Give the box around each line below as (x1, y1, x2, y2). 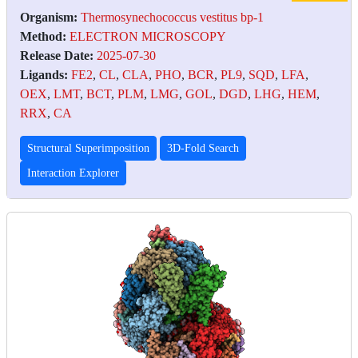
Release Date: (20, 48, 93, 62)
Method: (20, 29, 66, 43)
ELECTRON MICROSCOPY (70, 29, 226, 43)
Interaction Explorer (27, 166, 119, 179)
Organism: (20, 10, 78, 24)
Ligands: (20, 67, 68, 82)
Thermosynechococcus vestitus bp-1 (81, 10, 264, 24)
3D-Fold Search (167, 141, 239, 154)
